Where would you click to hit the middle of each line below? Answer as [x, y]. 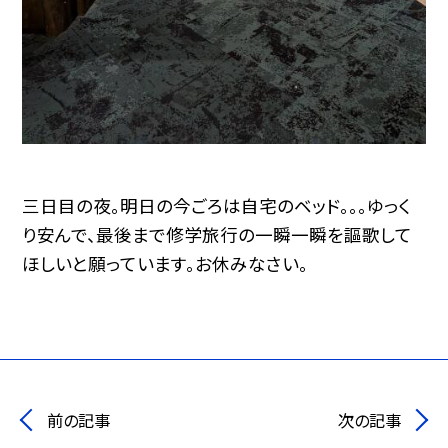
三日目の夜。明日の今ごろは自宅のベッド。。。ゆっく [217, 205]
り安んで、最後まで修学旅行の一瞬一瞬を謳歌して [217, 234]
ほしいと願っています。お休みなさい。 [165, 263]
